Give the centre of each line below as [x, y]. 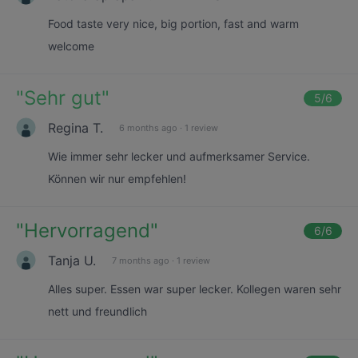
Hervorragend [87, 231]
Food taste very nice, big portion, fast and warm [173, 24]
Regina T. [76, 127]
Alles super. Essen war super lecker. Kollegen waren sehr [195, 289]
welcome [71, 46]
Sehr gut [63, 98]
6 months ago [148, 127]
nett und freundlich [97, 311]
